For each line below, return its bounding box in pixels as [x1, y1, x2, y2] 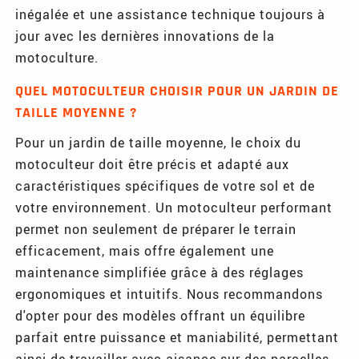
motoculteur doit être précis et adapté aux [15, 155, 290, 172]
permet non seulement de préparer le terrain [15, 220, 297, 237]
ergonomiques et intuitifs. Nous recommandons [15, 284, 324, 302]
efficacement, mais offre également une [15, 241, 275, 259]
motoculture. [15, 48, 99, 66]
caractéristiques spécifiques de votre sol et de [15, 176, 316, 194]
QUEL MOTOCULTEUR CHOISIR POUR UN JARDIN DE [15, 81, 340, 100]
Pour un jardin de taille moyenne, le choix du [15, 133, 302, 151]
